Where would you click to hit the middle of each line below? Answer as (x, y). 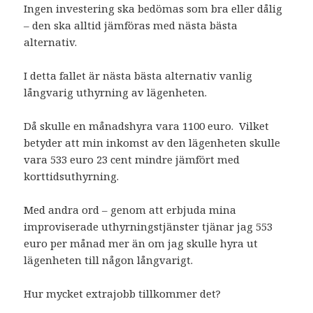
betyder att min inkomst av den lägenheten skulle (152, 143)
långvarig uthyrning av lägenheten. (116, 93)
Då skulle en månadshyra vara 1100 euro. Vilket (147, 126)
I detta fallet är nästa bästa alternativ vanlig (138, 76)
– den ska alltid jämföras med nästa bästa (131, 26)
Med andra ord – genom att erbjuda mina (130, 210)
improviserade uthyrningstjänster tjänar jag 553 (148, 227)
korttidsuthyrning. (72, 176)
